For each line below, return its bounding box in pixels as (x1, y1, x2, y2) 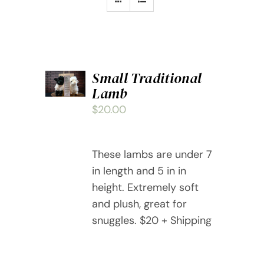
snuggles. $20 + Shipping (92, 213, 212, 227)
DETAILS (53, 109, 84, 119)
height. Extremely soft (92, 180, 199, 194)
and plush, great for (92, 196, 187, 211)
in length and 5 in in (92, 163, 187, 178)
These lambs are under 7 (92, 147, 213, 161)
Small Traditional (92, 68, 202, 88)
